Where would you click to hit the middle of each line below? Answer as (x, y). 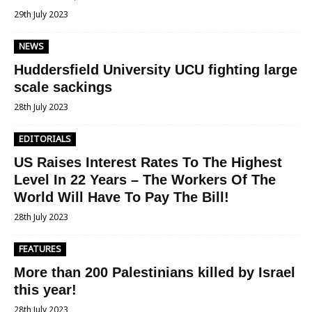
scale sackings (63, 87)
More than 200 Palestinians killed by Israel (155, 272)
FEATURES (40, 249)
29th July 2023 (41, 14)
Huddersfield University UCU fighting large (156, 70)
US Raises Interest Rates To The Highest (148, 162)
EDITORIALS (45, 139)
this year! (45, 290)
